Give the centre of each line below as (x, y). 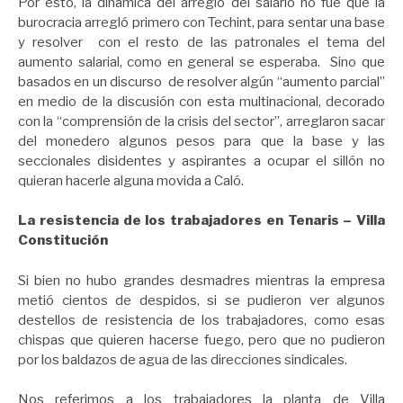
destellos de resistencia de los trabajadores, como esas (201, 320)
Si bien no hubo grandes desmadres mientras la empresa (201, 280)
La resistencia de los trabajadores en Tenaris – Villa (201, 221)
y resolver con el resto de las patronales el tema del (201, 42)
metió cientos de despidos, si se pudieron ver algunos (201, 300)
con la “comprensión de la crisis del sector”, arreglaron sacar (201, 121)
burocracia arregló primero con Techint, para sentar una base (201, 22)
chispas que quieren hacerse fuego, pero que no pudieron (201, 340)
